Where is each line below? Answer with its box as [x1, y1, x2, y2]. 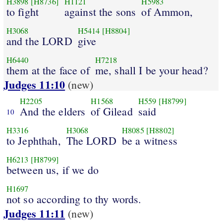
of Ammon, [141, 4, 193, 19]
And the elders [20, 104, 86, 118]
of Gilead [91, 104, 133, 118]
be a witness [121, 133, 177, 148]
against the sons [64, 4, 136, 19]
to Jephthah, [6, 133, 61, 148]
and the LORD [6, 33, 72, 48]
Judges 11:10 [3, 76, 65, 93]
